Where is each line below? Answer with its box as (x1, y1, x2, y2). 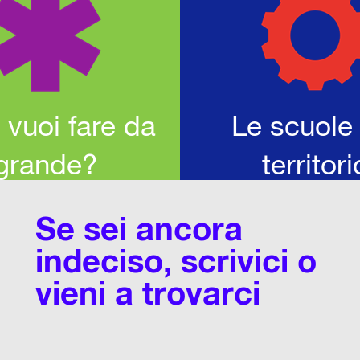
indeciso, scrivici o (35, 241, 317, 280)
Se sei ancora (35, 209, 243, 247)
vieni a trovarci (35, 273, 260, 312)
